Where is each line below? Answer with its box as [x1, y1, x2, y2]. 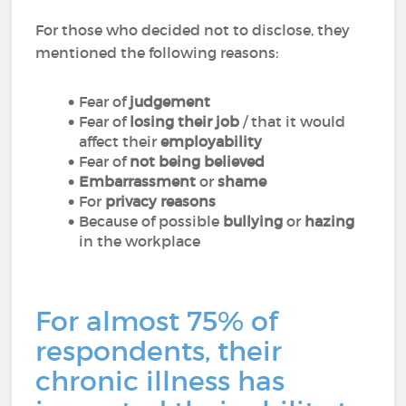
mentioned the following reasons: [35, 43, 279, 62]
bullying [223, 212, 284, 230]
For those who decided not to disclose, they [35, 21, 351, 39]
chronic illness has [35, 364, 285, 398]
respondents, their [35, 334, 283, 368]
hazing [304, 212, 355, 230]
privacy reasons [105, 192, 217, 210]
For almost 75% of [35, 304, 278, 338]
